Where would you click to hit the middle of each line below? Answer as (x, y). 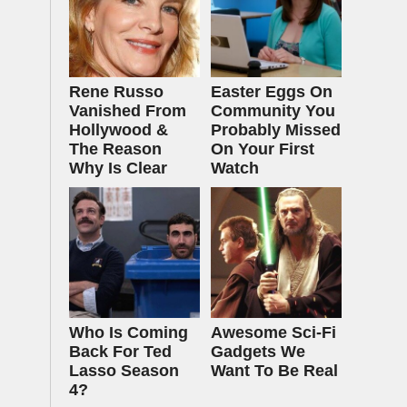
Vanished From (128, 111)
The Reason (115, 149)
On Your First (263, 149)
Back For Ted (120, 352)
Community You (273, 111)
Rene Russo (116, 92)
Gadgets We (258, 352)
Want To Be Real (274, 371)
